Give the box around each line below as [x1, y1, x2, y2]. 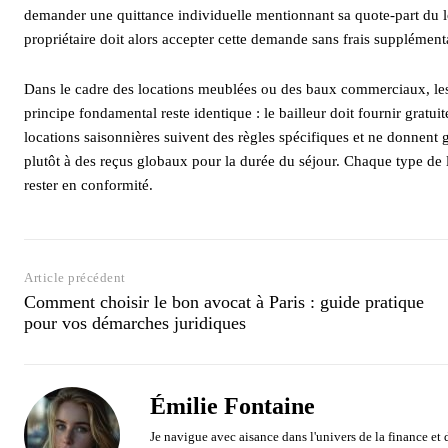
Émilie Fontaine [150, 392, 315, 419]
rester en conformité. [24, 176, 153, 193]
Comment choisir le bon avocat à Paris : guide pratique [24, 291, 424, 312]
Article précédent [24, 269, 126, 285]
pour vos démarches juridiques [24, 312, 246, 333]
